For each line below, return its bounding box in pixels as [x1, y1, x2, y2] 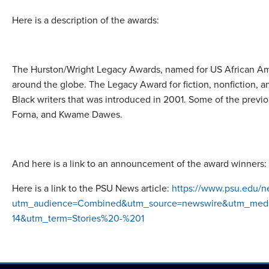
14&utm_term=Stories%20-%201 [12, 211, 144, 225]
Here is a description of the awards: [12, 13, 159, 26]
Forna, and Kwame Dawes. [12, 107, 122, 121]
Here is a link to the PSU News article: [12, 181, 172, 195]
